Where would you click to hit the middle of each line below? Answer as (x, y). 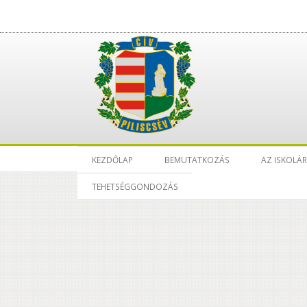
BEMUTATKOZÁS (197, 160)
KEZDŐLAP (112, 160)
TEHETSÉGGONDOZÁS (135, 186)
